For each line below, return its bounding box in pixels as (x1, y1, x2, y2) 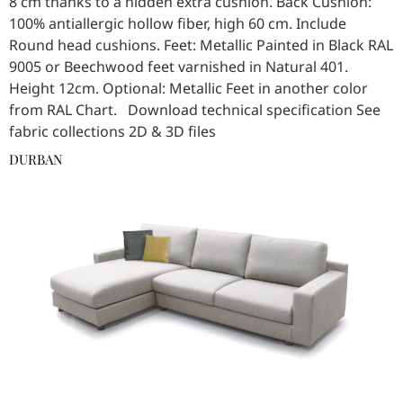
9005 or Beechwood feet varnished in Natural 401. (9, 57, 348, 77)
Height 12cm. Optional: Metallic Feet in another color (9, 78, 368, 99)
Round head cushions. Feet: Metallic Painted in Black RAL (9, 35, 393, 56)
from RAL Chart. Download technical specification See (9, 100, 381, 121)
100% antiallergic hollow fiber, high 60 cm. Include (9, 13, 346, 34)
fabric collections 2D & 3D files (9, 121, 216, 142)
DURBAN (9, 150, 63, 169)
